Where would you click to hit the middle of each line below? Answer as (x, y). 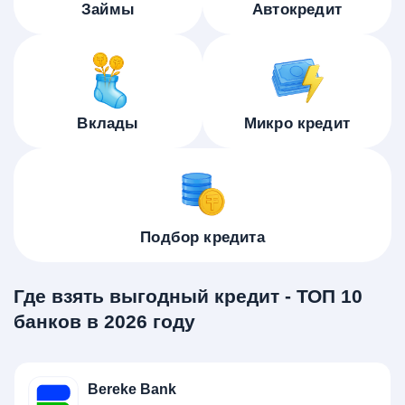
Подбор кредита (202, 237)
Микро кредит (297, 123)
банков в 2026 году (104, 321)
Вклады (108, 123)
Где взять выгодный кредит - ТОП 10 (188, 296)
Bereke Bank (132, 389)
